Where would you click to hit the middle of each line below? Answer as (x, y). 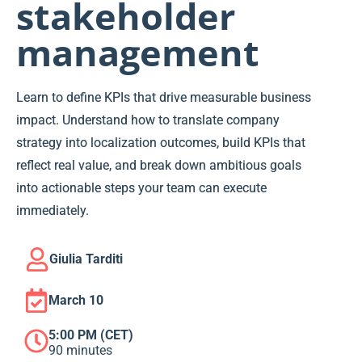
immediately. (53, 211)
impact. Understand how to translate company (148, 120)
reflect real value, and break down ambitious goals (159, 166)
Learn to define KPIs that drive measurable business (164, 98)
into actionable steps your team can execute (141, 188)
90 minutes (80, 351)
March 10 (76, 301)
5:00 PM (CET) (91, 335)
